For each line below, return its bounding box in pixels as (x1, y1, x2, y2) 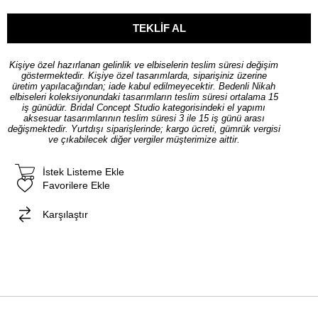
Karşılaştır (43, 208, 88, 220)
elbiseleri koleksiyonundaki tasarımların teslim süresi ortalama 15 (9, 91, 278, 102)
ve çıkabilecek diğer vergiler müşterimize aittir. (48, 133, 240, 145)
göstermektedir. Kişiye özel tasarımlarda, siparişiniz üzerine (21, 70, 267, 81)
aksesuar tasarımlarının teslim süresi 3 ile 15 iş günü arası (23, 112, 265, 124)
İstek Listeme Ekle (43, 165, 124, 177)
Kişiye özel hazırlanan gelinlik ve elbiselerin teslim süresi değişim (9, 59, 278, 70)
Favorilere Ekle (43, 179, 110, 191)
